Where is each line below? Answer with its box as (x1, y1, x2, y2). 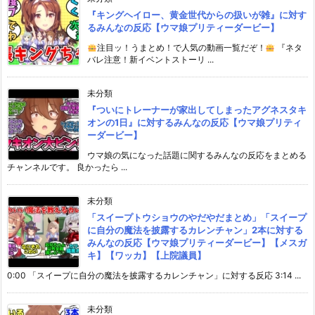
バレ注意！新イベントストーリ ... (87, 54, 214, 65)
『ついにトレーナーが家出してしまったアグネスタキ (87, 104, 307, 116)
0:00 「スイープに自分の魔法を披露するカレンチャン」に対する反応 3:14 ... (7, 270, 301, 281)
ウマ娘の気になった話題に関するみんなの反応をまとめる (87, 150, 307, 161)
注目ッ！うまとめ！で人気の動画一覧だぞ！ (96, 42, 266, 53)
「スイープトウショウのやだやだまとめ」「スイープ (87, 212, 307, 224)
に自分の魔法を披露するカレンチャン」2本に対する (87, 224, 303, 236)
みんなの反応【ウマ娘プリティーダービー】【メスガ (87, 237, 307, 249)
